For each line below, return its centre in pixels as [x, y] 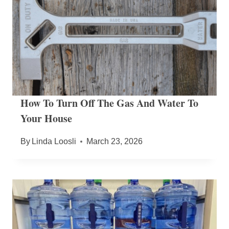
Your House [46, 119]
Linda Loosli [54, 142]
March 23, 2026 [115, 142]
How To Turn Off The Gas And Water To [109, 103]
